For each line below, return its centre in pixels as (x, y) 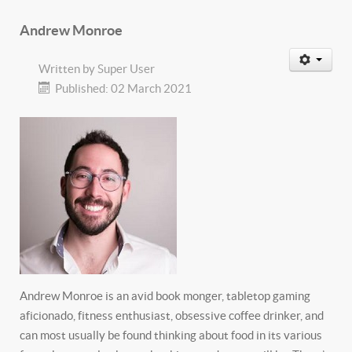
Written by (68, 69)
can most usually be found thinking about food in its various (171, 335)
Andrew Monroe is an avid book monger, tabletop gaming (165, 296)
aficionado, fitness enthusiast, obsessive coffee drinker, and (172, 315)
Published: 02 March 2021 (123, 88)
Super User (126, 69)
